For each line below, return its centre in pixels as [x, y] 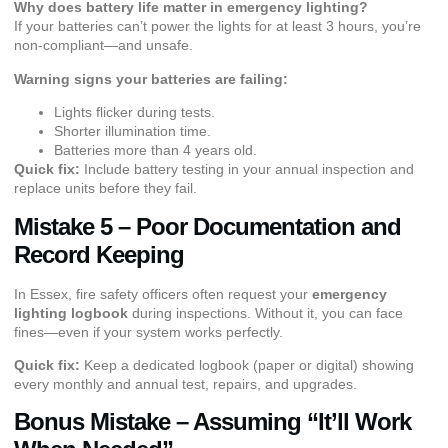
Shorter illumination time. [132, 131]
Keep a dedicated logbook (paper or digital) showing [247, 365]
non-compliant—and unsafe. [103, 45]
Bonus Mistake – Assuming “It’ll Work [212, 422]
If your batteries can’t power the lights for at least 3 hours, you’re [217, 26]
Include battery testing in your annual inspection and [247, 169]
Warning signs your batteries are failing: [151, 78]
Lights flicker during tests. [134, 112]
